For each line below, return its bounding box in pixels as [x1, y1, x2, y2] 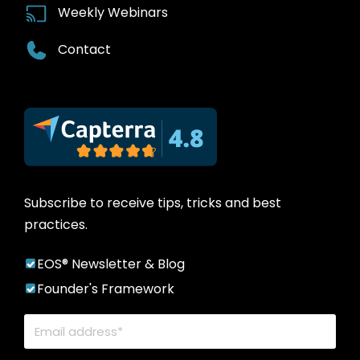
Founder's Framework [37, 279, 174, 298]
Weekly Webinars [58, 3, 168, 22]
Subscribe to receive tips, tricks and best [24, 193, 281, 212]
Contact [58, 40, 111, 59]
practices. [24, 215, 88, 234]
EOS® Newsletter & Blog [37, 254, 185, 273]
